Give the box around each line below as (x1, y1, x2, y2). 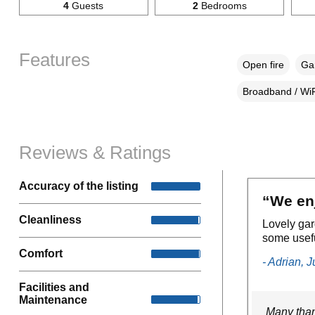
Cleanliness (18, 214, 82, 226)
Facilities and (18, 281, 89, 293)
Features (18, 49, 90, 70)
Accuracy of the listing (18, 180, 139, 193)
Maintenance (18, 293, 87, 306)
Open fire (242, 58, 284, 70)
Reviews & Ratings (18, 142, 171, 162)
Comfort (18, 247, 63, 260)
